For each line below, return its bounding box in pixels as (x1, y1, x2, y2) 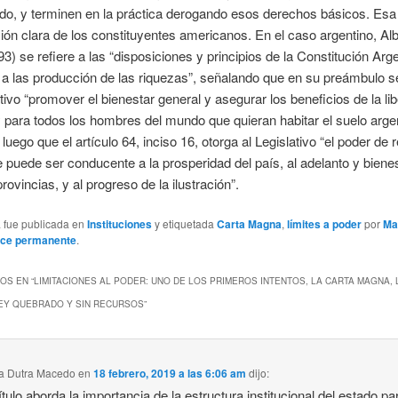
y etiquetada (151, 216, 217, 232)
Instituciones (86, 216, 152, 233)
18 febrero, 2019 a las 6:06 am (93, 364, 247, 381)
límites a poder (286, 216, 362, 233)
